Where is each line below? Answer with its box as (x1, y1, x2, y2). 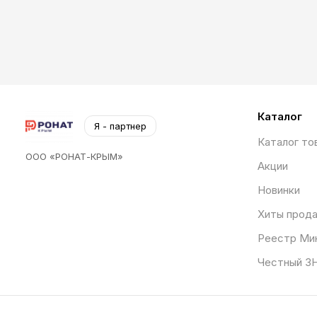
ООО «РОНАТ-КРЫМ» (25, 151, 123, 162)
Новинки (257, 183, 300, 197)
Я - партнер (94, 120, 147, 132)
